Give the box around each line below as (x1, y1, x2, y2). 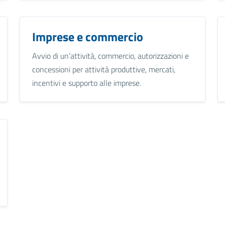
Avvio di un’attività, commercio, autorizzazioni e (32, 49, 189, 62)
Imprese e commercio (32, 27, 143, 46)
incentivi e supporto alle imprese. (32, 76, 141, 89)
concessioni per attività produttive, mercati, (32, 63, 175, 75)
